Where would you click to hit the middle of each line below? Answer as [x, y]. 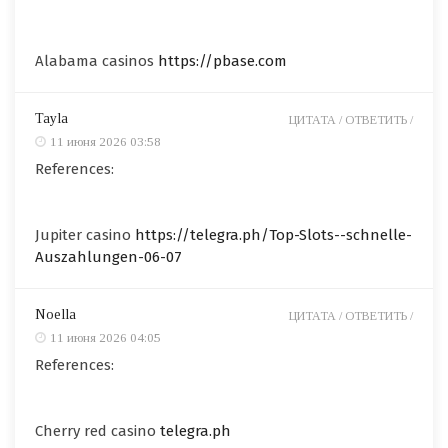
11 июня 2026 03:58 [105, 141]
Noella [55, 314]
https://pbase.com [222, 60]
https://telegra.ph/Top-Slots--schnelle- [273, 234]
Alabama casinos [96, 60]
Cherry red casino [97, 430]
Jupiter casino [85, 234]
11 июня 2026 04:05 [105, 337]
